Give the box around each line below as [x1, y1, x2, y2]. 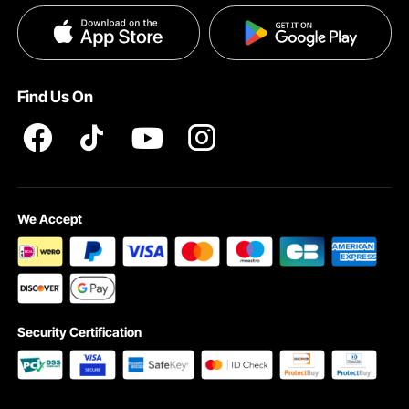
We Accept [17, 211, 83, 227]
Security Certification [17, 324, 142, 341]
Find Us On [17, 87, 94, 106]
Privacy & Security [17, 23, 115, 39]
